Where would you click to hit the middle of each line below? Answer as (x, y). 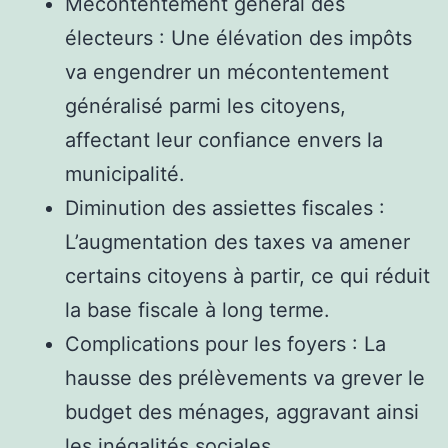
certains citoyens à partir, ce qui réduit (247, 275)
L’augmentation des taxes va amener (237, 241)
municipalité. (125, 173)
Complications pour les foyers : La (225, 343)
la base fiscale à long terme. (197, 309)
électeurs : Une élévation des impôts (238, 37)
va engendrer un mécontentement (227, 71)
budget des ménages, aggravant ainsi (242, 411)
